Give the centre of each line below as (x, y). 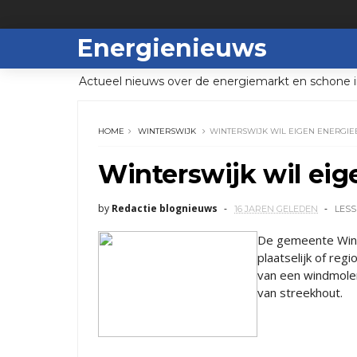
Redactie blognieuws (165, 208)
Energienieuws (172, 48)
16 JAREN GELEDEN (276, 209)
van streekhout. (300, 292)
